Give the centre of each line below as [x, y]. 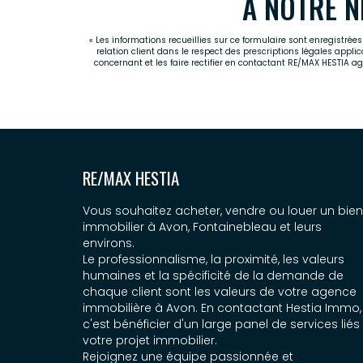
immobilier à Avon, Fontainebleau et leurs [202, 227]
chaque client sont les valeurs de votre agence [220, 292]
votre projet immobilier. [150, 341]
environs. [109, 243]
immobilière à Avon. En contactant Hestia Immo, [222, 308]
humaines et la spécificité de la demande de [213, 276]
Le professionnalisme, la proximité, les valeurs [214, 260]
